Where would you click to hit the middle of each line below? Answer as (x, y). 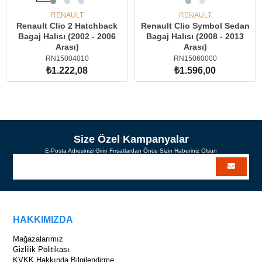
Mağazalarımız (38, 239)
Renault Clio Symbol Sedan (195, 26)
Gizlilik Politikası (42, 249)
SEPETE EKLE (73, 91)
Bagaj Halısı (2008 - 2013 (195, 36)
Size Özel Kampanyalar (131, 139)
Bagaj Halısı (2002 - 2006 (67, 36)
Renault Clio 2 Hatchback (67, 26)
